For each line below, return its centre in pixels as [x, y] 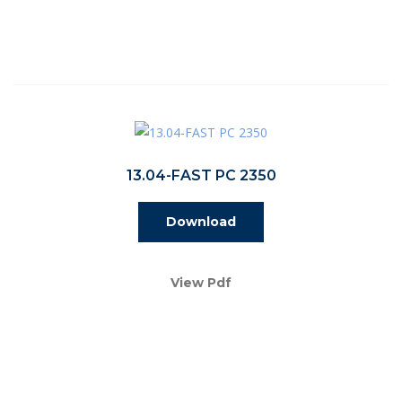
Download [201, 221]
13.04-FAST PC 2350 [201, 175]
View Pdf [201, 282]
